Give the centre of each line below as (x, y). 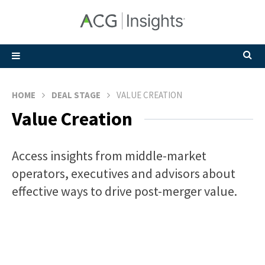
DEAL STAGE (76, 95)
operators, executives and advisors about (124, 173)
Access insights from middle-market (109, 156)
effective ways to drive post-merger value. (125, 191)
